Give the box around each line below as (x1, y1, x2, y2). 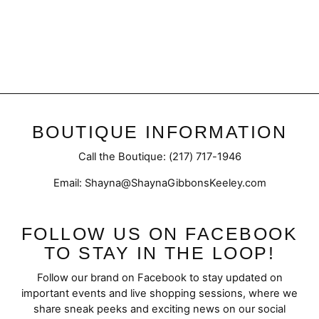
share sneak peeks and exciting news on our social (33, 303, 286, 316)
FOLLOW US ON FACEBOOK (21, 224, 298, 244)
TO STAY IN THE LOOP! (43, 244, 276, 263)
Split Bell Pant (40, 34, 96, 46)
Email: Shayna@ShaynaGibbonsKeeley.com (53, 177, 266, 190)
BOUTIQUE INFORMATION (31, 122, 288, 142)
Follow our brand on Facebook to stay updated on (36, 271, 283, 285)
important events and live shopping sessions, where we (21, 287, 298, 300)
